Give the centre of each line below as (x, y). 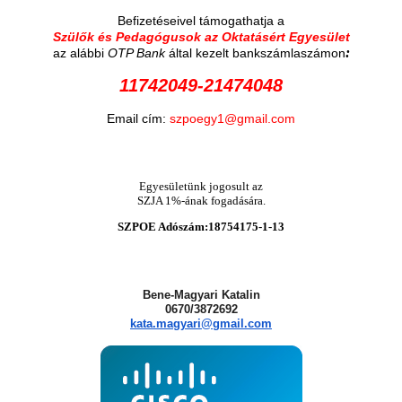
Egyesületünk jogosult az (201, 187)
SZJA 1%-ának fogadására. (201, 201)
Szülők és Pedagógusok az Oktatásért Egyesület (201, 36)
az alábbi (80, 52)
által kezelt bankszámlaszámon (257, 52)
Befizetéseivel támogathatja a (201, 20)
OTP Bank (138, 52)
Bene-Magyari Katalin (201, 294)
